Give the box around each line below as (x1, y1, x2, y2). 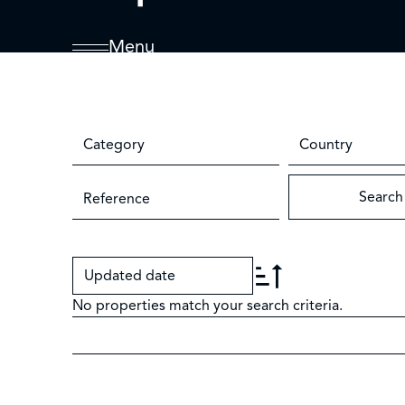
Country (298, 136, 353, 154)
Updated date (84, 267, 175, 285)
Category (83, 136, 145, 154)
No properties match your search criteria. (72, 297, 343, 315)
